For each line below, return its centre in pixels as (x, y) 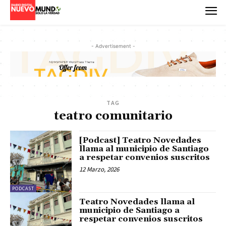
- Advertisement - (113, 46)
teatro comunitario (113, 116)
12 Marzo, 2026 (99, 169)
